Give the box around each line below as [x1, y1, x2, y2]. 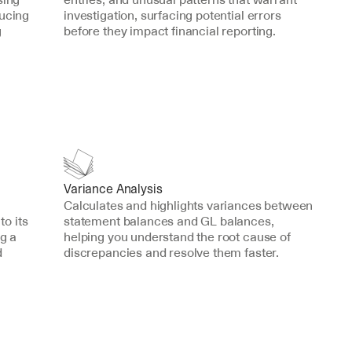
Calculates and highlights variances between [64, 196, 313, 214]
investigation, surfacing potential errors [64, 6, 281, 24]
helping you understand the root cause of [64, 228, 291, 245]
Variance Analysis [64, 180, 163, 197]
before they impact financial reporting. [64, 22, 276, 39]
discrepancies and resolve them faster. [64, 244, 280, 261]
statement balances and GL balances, [64, 212, 274, 229]
